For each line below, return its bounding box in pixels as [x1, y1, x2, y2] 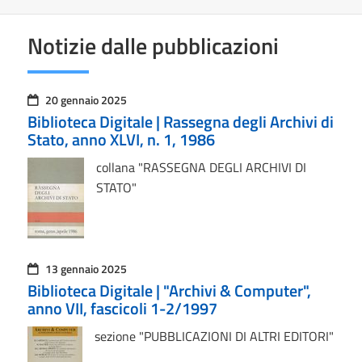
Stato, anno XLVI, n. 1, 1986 [27, 127, 215, 152]
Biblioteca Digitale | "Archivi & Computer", [27, 278, 311, 303]
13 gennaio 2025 [44, 260, 127, 277]
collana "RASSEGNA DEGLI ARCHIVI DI [95, 158, 306, 177]
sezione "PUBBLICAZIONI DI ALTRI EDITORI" [94, 326, 334, 346]
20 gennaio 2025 [44, 91, 127, 108]
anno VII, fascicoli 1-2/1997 [27, 296, 217, 321]
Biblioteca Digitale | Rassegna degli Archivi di [27, 109, 334, 134]
